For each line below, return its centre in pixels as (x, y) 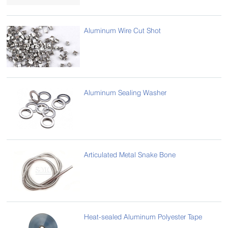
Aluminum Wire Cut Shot (123, 30)
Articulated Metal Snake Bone (130, 154)
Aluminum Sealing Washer (125, 92)
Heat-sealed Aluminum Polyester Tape (143, 216)
